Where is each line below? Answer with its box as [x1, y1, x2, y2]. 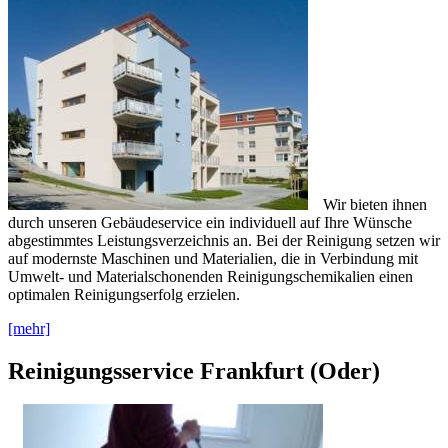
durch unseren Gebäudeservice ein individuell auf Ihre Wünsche [8, 213, 412, 231]
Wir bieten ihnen [323, 195, 427, 213]
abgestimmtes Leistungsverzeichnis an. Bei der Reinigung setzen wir [8, 231, 440, 249]
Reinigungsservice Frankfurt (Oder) [8, 357, 380, 384]
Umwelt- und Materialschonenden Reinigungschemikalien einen [8, 267, 413, 285]
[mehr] [8, 319, 50, 337]
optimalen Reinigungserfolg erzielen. [8, 285, 240, 303]
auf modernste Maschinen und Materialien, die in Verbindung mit [8, 249, 418, 267]
